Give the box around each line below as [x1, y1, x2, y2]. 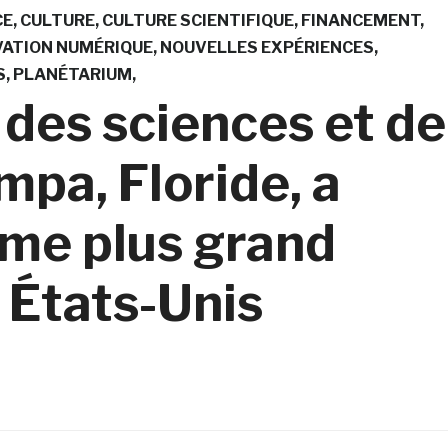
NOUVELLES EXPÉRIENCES [159, 37, 374, 57]
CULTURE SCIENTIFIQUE [101, 10, 294, 30]
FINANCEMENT [300, 10, 420, 30]
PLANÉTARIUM [12, 64, 132, 84]
